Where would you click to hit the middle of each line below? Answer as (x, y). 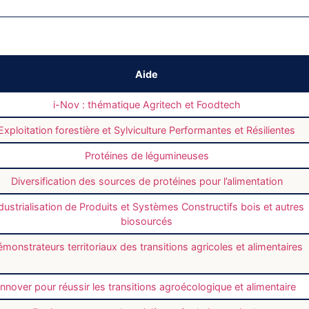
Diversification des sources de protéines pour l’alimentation (147, 181)
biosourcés (147, 221)
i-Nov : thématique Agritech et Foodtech (147, 105)
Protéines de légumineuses (147, 156)
